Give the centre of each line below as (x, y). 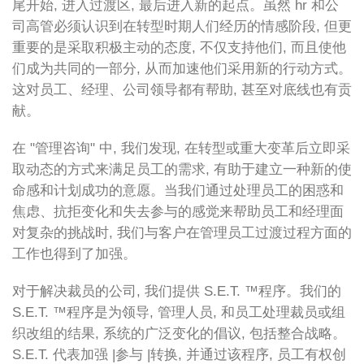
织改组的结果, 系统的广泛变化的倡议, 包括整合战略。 (179, 334)
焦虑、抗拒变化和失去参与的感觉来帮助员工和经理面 (178, 212)
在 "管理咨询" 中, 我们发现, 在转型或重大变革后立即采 (181, 148)
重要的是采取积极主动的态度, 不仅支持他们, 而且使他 (179, 48)
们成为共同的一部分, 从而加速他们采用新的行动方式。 (182, 69)
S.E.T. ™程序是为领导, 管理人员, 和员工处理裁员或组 (179, 312)
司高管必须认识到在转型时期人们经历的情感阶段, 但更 (182, 26)
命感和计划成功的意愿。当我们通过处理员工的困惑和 (178, 191)
